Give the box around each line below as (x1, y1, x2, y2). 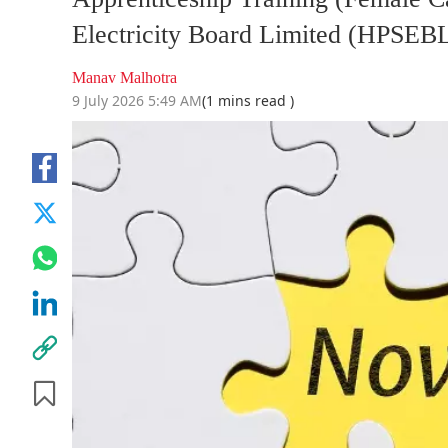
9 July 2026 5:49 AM (72, 91, 202, 111)
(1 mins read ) (202, 91, 294, 111)
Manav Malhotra (72, 69, 177, 87)
